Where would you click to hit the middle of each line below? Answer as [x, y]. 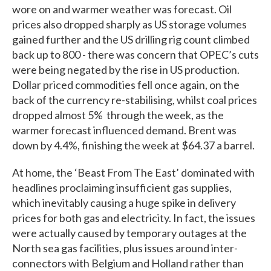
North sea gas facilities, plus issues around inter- [125, 248]
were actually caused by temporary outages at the [129, 233]
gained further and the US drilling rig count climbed [131, 39]
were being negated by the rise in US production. [126, 69]
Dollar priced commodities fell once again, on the [126, 84]
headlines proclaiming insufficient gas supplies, [122, 187]
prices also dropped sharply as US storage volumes [129, 24]
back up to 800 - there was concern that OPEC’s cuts [135, 54]
